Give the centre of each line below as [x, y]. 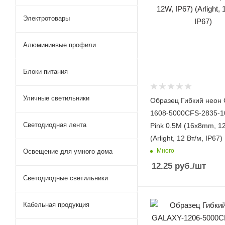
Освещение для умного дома [68, 151]
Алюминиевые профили [60, 45]
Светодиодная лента [55, 125]
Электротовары [46, 18]
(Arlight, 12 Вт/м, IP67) [186, 138]
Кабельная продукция [56, 205]
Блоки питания [45, 72]
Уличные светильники [56, 98]
